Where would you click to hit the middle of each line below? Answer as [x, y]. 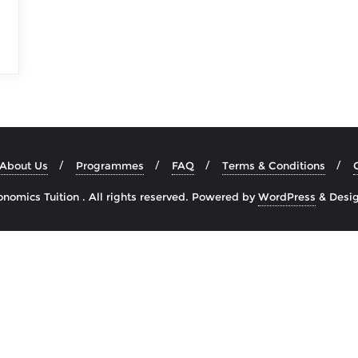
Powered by [225, 197]
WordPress [287, 197]
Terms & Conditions [273, 165]
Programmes [109, 165]
